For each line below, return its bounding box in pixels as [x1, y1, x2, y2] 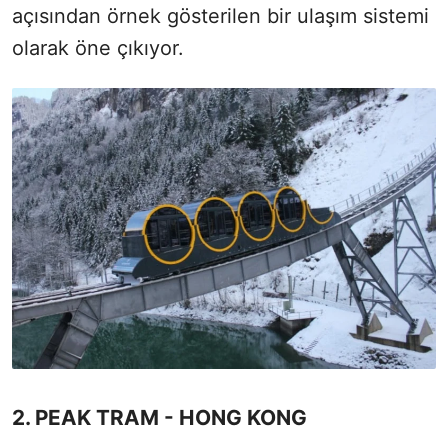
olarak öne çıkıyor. [12, 35, 184, 60]
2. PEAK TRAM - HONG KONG [12, 405, 307, 431]
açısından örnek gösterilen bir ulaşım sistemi [12, 3, 429, 28]
